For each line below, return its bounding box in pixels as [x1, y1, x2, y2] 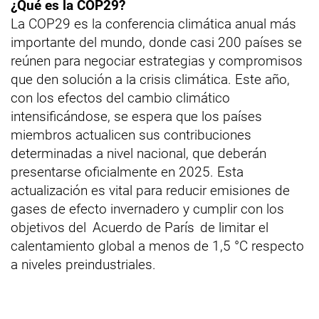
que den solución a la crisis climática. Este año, [11, 70, 290, 88]
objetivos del [11, 219, 90, 236]
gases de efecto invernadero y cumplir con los [11, 200, 284, 217]
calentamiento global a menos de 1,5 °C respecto [11, 237, 304, 254]
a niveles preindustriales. [11, 256, 156, 273]
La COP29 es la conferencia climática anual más [11, 15, 296, 32]
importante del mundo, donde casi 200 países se [11, 33, 302, 51]
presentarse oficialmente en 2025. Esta [11, 163, 244, 180]
